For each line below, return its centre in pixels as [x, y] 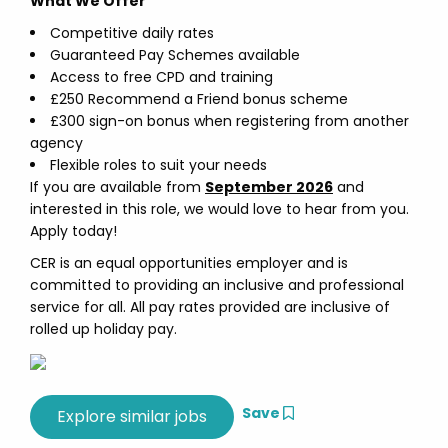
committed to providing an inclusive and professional [217, 285]
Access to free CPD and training [161, 77]
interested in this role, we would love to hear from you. [219, 209]
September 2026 [269, 187]
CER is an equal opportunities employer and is [189, 263]
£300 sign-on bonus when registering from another [229, 121]
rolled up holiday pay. [103, 329]
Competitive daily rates [132, 33]
